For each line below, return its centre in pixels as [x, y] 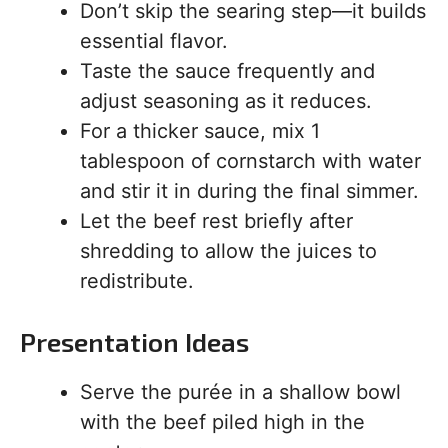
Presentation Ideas [134, 341]
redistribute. [137, 281]
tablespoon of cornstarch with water [250, 161]
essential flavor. [154, 41]
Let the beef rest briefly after [216, 221]
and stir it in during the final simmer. [249, 191]
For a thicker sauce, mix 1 [200, 131]
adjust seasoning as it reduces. [226, 101]
